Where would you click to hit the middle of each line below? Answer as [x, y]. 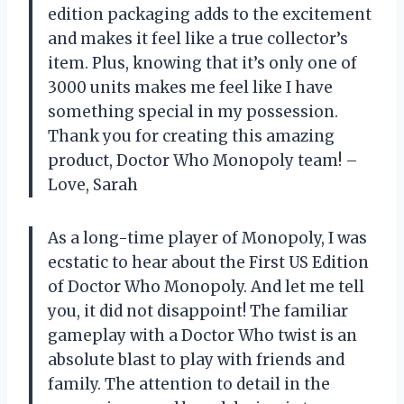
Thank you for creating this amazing [191, 136]
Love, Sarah [93, 184]
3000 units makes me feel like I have [190, 87]
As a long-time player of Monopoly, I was [207, 238]
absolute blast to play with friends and [196, 359]
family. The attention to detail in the [189, 384]
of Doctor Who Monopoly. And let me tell [206, 286]
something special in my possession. [193, 111]
